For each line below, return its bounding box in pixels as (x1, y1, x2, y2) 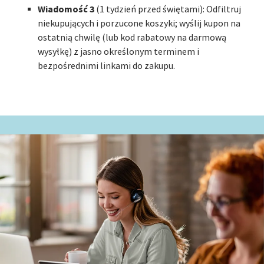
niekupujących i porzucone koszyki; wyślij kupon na (38, 18, 240, 29)
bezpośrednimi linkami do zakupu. (38, 60, 175, 72)
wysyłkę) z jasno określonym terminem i (38, 46, 199, 58)
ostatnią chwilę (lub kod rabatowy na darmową (38, 32, 226, 44)
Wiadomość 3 (38, 3, 94, 15)
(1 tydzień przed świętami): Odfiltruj (94, 4, 241, 15)
